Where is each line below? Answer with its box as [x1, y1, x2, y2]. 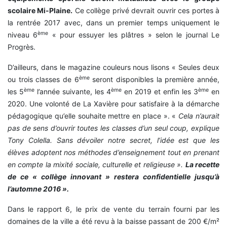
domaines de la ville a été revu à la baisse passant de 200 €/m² [8, 217, 219, 226]
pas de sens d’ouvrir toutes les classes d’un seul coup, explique [8, 124, 219, 133]
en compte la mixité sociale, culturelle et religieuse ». [8, 160, 185, 169]
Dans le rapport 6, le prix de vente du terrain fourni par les [8, 205, 219, 214]
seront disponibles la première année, [89, 75, 220, 84]
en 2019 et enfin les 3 [122, 87, 198, 96]
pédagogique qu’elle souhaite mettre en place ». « [8, 111, 179, 121]
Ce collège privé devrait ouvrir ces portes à [72, 6, 220, 15]
